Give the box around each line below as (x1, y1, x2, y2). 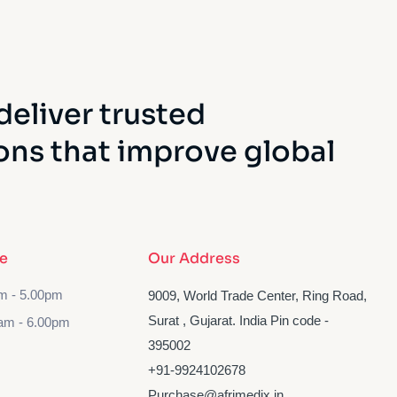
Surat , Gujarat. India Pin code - (148, 313, 330, 328)
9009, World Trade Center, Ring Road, (148, 288, 368, 303)
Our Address (148, 249, 241, 268)
